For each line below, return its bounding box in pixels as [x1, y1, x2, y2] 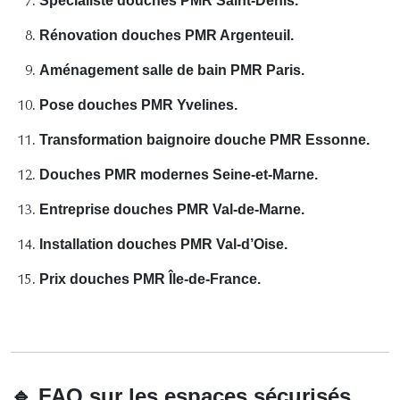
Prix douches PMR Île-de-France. [39, 271, 261, 287]
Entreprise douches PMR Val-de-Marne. [39, 201, 304, 217]
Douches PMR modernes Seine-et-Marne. [39, 166, 318, 182]
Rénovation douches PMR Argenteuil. [39, 27, 294, 43]
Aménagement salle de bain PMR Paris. [39, 62, 304, 78]
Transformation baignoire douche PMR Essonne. [39, 131, 370, 147]
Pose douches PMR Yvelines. [39, 96, 237, 112]
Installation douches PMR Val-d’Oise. [39, 236, 287, 252]
